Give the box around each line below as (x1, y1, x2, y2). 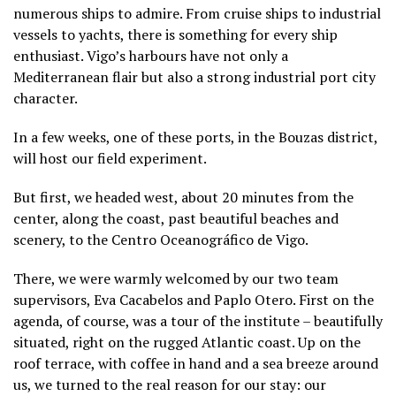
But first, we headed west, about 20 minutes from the (13, 187, 354, 207)
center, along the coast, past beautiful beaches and (13, 208, 339, 228)
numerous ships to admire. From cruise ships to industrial (13, 3, 381, 23)
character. (13, 88, 78, 108)
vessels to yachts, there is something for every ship (13, 24, 338, 44)
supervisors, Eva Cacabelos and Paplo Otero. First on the (13, 289, 374, 309)
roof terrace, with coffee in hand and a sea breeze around (13, 353, 378, 373)
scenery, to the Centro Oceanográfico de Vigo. (13, 229, 308, 249)
